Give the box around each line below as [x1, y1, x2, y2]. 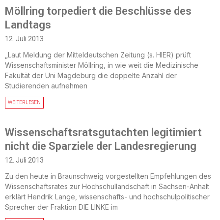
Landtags [5, 19, 51, 31]
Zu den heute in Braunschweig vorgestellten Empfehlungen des [5, 172, 211, 180]
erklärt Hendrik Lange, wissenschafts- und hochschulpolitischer [5, 192, 210, 201]
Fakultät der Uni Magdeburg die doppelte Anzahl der [5, 71, 177, 80]
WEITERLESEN [8, 100, 41, 105]
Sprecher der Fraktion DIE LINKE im [5, 203, 118, 211]
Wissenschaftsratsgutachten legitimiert [5, 126, 202, 138]
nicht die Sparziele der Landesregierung [5, 140, 196, 152]
